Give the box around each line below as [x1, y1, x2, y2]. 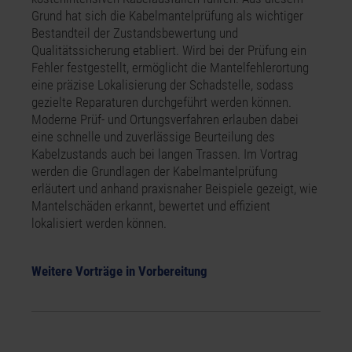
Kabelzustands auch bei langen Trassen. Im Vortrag [31, 146, 298, 163]
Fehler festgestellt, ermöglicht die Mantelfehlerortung [31, 60, 309, 76]
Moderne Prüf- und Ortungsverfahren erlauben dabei [31, 112, 299, 128]
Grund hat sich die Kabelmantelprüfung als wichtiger [31, 8, 303, 24]
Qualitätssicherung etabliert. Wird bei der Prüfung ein [31, 42, 306, 59]
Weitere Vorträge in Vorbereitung [31, 262, 207, 279]
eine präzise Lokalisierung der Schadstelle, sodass [31, 77, 294, 93]
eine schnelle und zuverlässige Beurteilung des [31, 129, 275, 145]
